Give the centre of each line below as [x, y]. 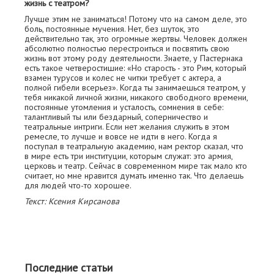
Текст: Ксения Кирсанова [72, 202]
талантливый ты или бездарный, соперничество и [116, 117]
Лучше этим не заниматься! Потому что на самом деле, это [136, 19]
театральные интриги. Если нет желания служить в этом [127, 127]
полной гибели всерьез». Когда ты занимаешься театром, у [135, 88]
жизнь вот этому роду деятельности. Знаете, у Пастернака [134, 58]
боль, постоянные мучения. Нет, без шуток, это [112, 29]
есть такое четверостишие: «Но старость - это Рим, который [135, 68]
